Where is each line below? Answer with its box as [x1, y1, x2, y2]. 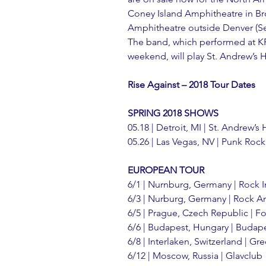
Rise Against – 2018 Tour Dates [128, 78, 255, 90]
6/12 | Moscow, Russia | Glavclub [128, 249, 262, 261]
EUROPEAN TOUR [128, 164, 204, 176]
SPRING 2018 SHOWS [128, 107, 218, 119]
